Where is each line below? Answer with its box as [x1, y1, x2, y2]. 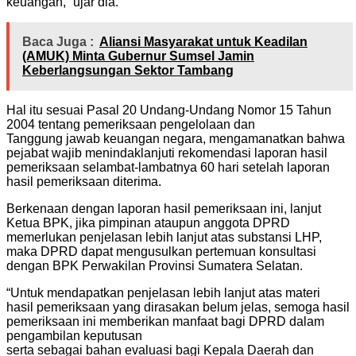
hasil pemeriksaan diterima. [6, 174, 161, 188]
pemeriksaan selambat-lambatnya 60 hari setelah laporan [6, 160, 330, 174]
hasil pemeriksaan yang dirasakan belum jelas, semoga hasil [6, 300, 350, 314]
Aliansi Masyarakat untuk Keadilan [99, 34, 308, 48]
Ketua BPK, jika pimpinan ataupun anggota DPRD [6, 215, 290, 230]
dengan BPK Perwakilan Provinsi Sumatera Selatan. [6, 258, 303, 273]
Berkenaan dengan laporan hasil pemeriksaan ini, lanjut [6, 201, 321, 215]
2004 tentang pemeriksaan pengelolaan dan [6, 117, 255, 131]
